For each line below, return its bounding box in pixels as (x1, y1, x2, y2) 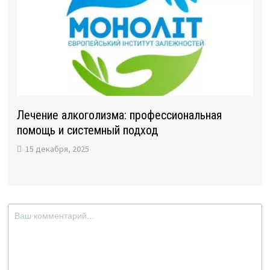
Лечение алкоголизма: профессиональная (16, 108, 222, 123)
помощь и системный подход (16, 123, 158, 138)
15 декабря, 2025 (25, 143, 89, 155)
